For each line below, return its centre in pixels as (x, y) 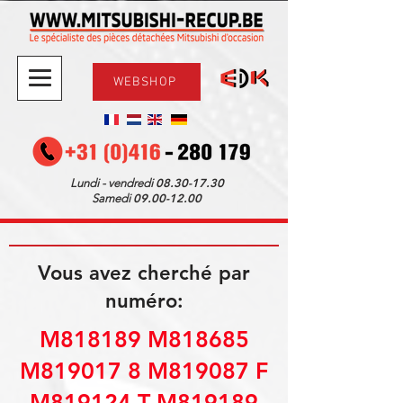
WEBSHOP (145, 82)
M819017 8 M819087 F (144, 371)
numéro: (144, 301)
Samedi (112, 198)
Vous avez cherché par (144, 273)
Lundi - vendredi (112, 183)
